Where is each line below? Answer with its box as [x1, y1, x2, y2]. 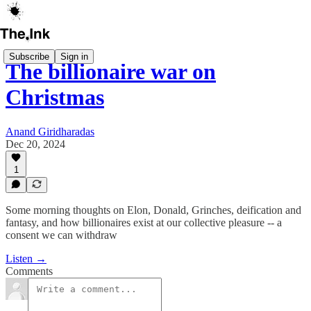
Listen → [6, 253, 47, 264]
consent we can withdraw [6, 229, 117, 241]
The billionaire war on [6, 59, 216, 85]
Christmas [6, 85, 104, 110]
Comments [6, 265, 53, 277]
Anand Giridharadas [6, 125, 94, 137]
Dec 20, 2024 [6, 137, 65, 150]
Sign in [60, 51, 88, 62]
